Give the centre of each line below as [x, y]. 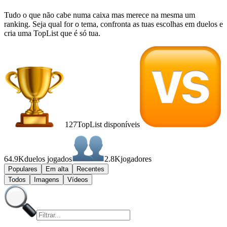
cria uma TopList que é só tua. [52, 33]
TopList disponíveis [108, 124]
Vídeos [78, 179]
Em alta [57, 169]
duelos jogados [48, 159]
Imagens [47, 179]
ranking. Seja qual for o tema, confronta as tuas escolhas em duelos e [113, 24]
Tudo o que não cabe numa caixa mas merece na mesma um [100, 15]
